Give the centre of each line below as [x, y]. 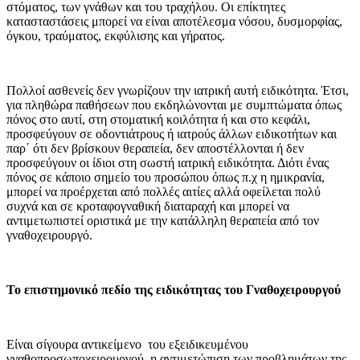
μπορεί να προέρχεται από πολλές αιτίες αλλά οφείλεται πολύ [164, 192]
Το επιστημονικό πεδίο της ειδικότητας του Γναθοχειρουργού [174, 290]
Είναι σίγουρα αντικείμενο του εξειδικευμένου [127, 344]
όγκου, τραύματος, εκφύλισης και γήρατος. [116, 36]
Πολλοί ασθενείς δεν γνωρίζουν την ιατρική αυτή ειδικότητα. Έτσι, [178, 90]
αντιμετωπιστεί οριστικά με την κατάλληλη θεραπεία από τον [163, 221]
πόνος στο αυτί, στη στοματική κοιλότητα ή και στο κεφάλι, [158, 119]
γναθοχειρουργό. [49, 235]
